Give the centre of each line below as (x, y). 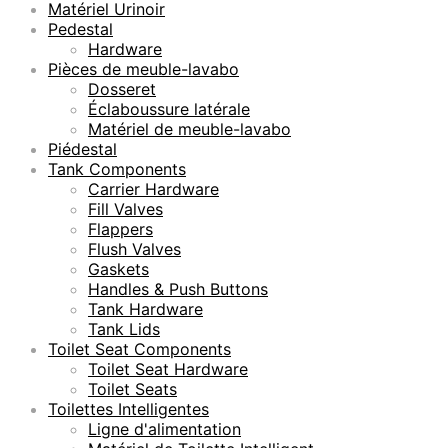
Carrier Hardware (153, 188)
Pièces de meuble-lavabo (143, 68)
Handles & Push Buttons (178, 288)
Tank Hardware (145, 308)
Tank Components (117, 168)
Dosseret (122, 88)
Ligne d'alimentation (164, 428)
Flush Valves (134, 248)
